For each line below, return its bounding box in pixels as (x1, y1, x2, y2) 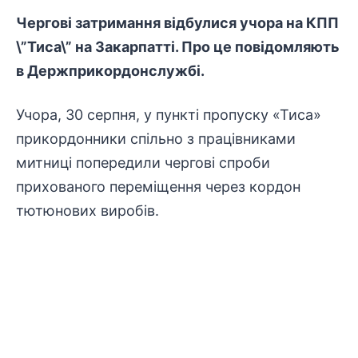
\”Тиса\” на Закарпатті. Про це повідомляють (16, 38, 340, 55)
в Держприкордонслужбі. (16, 62, 205, 79)
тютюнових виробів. (16, 202, 159, 219)
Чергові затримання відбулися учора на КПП (16, 14, 339, 31)
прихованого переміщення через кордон (16, 178, 300, 195)
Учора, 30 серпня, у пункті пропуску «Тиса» (16, 106, 321, 123)
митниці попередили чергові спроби (16, 154, 270, 171)
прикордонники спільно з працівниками (16, 130, 296, 147)
